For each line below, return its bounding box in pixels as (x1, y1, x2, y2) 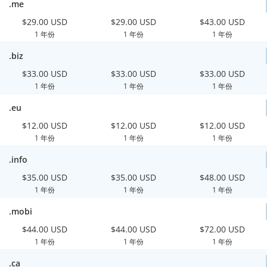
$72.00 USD (200, 223, 246, 235)
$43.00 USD (200, 16, 246, 27)
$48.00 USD (200, 172, 246, 183)
